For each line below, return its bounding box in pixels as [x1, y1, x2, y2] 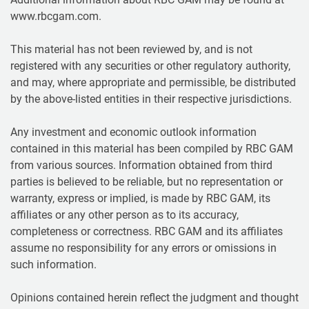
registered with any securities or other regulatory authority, [10, 59, 290, 72]
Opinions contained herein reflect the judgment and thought [10, 290, 299, 304]
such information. [10, 257, 97, 271]
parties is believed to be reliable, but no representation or [10, 175, 283, 188]
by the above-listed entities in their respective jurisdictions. [10, 92, 292, 106]
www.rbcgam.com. [10, 9, 101, 23]
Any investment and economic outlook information [10, 125, 257, 139]
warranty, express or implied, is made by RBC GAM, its [10, 191, 270, 205]
